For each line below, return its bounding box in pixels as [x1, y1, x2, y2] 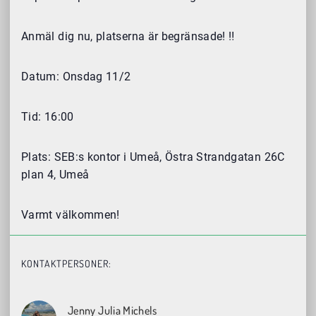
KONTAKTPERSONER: [21, 257, 111, 270]
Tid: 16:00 [21, 110, 74, 124]
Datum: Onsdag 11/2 [21, 70, 131, 84]
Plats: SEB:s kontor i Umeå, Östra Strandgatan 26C [21, 150, 285, 164]
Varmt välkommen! [21, 208, 120, 222]
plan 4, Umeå [21, 168, 90, 182]
